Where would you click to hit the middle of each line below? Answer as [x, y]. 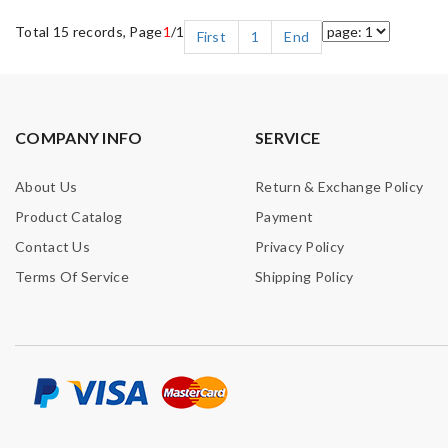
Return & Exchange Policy [339, 186]
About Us [46, 186]
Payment [284, 216]
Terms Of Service [72, 276]
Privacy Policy [300, 246]
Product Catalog [69, 216]
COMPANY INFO [79, 137]
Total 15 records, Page [89, 31]
